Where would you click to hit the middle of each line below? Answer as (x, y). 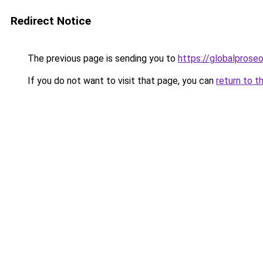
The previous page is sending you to (102, 58)
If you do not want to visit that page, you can (121, 81)
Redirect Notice (51, 21)
